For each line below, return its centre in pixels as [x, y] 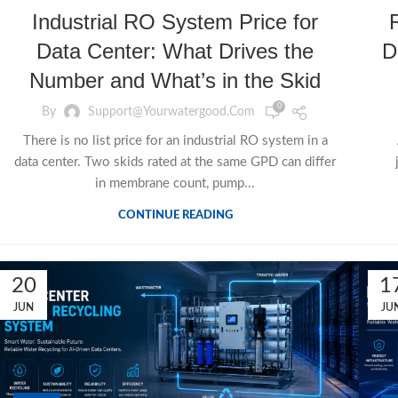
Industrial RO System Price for [175, 21]
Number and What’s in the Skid [175, 80]
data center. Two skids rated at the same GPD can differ [175, 162]
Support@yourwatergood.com [171, 112]
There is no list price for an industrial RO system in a [175, 140]
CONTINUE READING [175, 215]
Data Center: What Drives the [175, 51]
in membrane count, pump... [175, 183]
